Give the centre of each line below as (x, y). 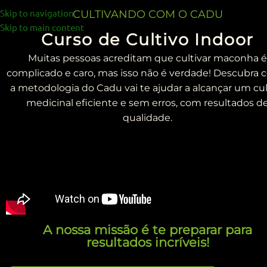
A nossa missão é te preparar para (148, 230)
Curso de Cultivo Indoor (148, 40)
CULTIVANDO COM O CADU (148, 14)
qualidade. (148, 118)
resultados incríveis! (148, 242)
